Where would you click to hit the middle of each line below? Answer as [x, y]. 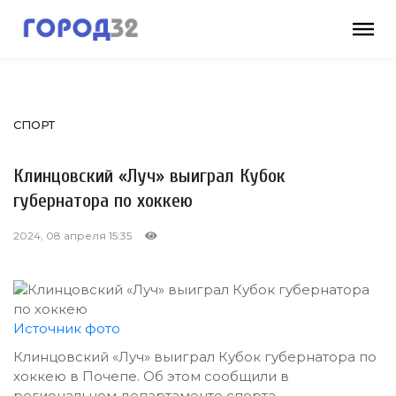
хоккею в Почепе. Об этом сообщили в [151, 376]
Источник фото [67, 328]
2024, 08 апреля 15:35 [72, 236]
